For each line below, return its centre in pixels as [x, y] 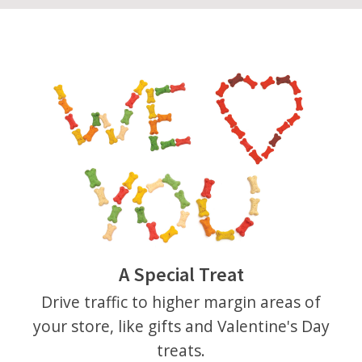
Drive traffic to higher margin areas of [181, 302]
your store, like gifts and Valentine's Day [181, 326]
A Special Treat [181, 275]
